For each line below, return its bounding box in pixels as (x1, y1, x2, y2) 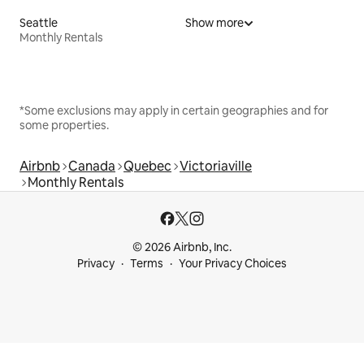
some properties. (19, 117, 109, 132)
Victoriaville (180, 157, 252, 175)
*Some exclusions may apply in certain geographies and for (19, 102, 328, 118)
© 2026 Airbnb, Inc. (132, 240, 232, 254)
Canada (68, 157, 115, 175)
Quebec (123, 157, 171, 175)
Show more (185, 15, 244, 30)
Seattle (19, 15, 58, 30)
